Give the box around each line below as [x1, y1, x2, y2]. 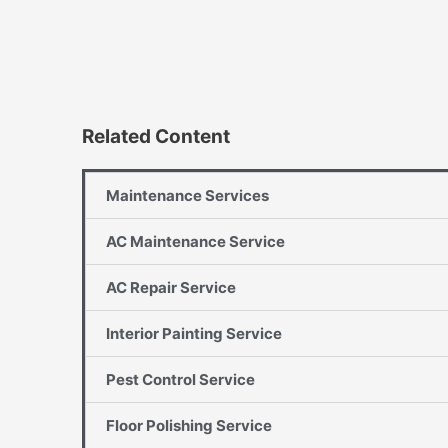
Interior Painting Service [106, 323, 282, 343]
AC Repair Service [106, 277, 236, 297]
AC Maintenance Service [106, 231, 285, 251]
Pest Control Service [106, 369, 255, 389]
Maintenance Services [106, 185, 269, 205]
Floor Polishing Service [106, 415, 272, 435]
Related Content [82, 124, 230, 148]
